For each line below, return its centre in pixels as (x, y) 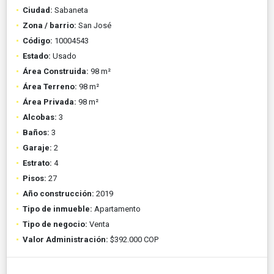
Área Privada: (50, 102)
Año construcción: (58, 193)
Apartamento (117, 209)
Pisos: (35, 178)
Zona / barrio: (50, 25)
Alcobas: (40, 117)
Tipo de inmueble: (57, 209)
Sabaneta (70, 10)
